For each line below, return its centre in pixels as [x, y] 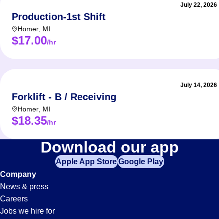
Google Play [141, 161]
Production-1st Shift [59, 17]
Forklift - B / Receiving [64, 97]
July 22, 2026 [199, 5]
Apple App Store [86, 161]
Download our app [109, 147]
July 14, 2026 [199, 85]
